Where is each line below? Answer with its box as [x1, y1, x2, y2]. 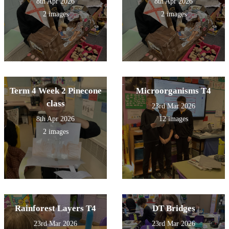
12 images [159, 115, 188, 123]
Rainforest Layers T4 [15, 203, 96, 214]
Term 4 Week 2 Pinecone [9, 86, 102, 96]
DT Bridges [152, 203, 195, 214]
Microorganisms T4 [136, 86, 211, 96]
